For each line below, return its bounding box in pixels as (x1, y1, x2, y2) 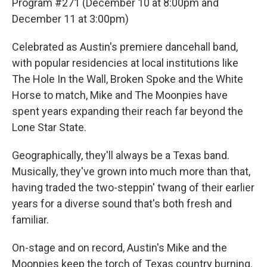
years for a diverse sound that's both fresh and (12, 197, 232, 210)
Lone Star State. (12, 121, 86, 133)
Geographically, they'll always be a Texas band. (12, 149, 229, 162)
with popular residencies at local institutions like (12, 57, 238, 69)
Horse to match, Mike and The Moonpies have (12, 89, 228, 101)
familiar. (12, 213, 49, 226)
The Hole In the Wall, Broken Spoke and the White (12, 73, 243, 85)
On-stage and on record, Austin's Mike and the (12, 241, 227, 254)
